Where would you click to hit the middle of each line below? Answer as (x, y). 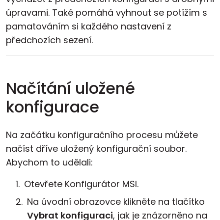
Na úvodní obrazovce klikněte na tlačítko (116, 202)
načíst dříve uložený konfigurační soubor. (96, 149)
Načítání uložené (70, 88)
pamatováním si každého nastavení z (89, 26)
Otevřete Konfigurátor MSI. (81, 184)
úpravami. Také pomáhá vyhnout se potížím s (107, 13)
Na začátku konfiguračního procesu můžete (102, 135)
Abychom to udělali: (49, 162)
